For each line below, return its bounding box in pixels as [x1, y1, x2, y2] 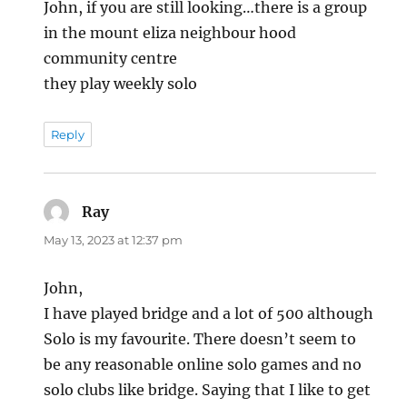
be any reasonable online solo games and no [44, 355, 362, 373]
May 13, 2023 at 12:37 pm [44, 233, 184, 247]
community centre [44, 49, 178, 67]
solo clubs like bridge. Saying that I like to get [44, 381, 372, 399]
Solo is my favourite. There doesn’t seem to [44, 330, 357, 348]
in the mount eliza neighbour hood [44, 24, 297, 42]
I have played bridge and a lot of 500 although [44, 304, 374, 323]
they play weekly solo [44, 74, 198, 93]
